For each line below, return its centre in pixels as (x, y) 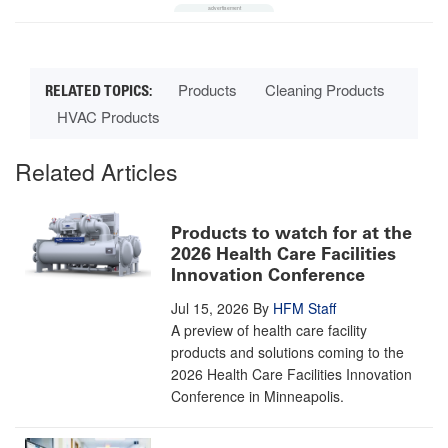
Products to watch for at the (291, 233)
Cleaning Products (325, 90)
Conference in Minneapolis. (257, 396)
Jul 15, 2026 (210, 308)
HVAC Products (108, 117)
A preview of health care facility (269, 330)
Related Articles (96, 171)
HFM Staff (304, 308)
